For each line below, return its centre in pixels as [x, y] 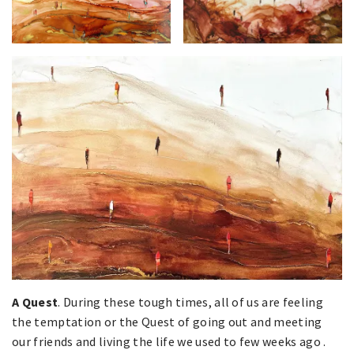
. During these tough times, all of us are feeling [190, 302]
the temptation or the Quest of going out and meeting [167, 322]
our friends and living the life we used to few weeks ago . [169, 342]
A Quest [35, 302]
